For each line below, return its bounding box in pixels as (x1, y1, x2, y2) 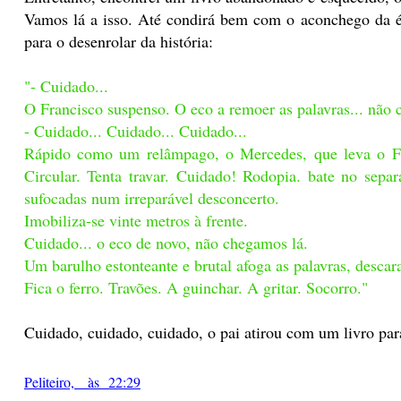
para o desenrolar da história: (23, 30, 213, 53)
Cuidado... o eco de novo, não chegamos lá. (23, 232, 308, 254)
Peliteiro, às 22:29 (23, 371, 141, 391)
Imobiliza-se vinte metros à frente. (23, 209, 248, 232)
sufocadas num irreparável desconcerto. (23, 187, 279, 209)
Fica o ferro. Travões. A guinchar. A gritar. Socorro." (23, 277, 368, 299)
